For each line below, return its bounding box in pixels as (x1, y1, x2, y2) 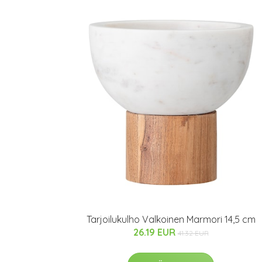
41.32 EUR (177, 229, 209, 237)
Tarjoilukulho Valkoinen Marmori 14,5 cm (86, 213, 256, 225)
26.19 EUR (133, 226, 178, 238)
